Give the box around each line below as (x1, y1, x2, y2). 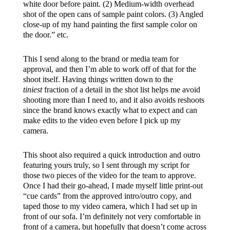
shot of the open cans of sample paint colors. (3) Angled (23, 9, 203, 18)
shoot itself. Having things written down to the (23, 74, 173, 84)
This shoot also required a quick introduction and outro (23, 150, 200, 159)
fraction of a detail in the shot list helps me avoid (42, 85, 200, 94)
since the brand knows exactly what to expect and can (23, 105, 197, 114)
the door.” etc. (23, 30, 68, 39)
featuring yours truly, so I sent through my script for (23, 160, 189, 169)
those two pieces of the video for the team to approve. (23, 170, 196, 180)
